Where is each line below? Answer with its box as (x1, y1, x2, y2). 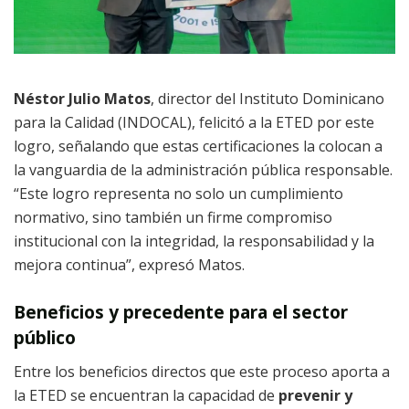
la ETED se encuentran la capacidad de (14, 384, 278, 405)
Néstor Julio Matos (14, 88, 151, 109)
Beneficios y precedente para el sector (14, 299, 348, 325)
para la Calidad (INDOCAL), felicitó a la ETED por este (14, 111, 374, 132)
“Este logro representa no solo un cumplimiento (14, 183, 343, 204)
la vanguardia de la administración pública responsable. (14, 159, 393, 180)
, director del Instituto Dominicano (151, 88, 384, 109)
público (14, 325, 76, 351)
